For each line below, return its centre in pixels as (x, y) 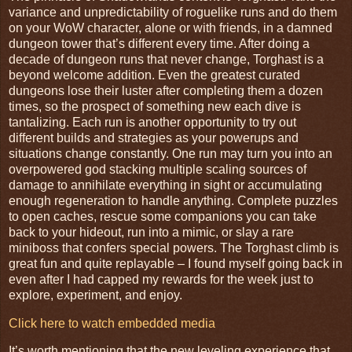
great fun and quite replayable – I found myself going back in (176, 263)
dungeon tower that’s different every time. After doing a (159, 43)
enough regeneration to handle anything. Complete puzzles (173, 200)
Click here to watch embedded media (112, 323)
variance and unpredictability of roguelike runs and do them (173, 12)
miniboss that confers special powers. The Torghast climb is (174, 247)
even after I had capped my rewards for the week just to (161, 279)
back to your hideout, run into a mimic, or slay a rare (151, 232)
